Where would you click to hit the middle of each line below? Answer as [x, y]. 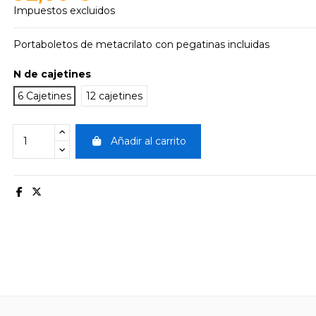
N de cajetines [52, 74]
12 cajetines [114, 96]
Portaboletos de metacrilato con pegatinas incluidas [141, 45]
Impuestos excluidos [64, 11]
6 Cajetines [44, 96]
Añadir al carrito [148, 141]
